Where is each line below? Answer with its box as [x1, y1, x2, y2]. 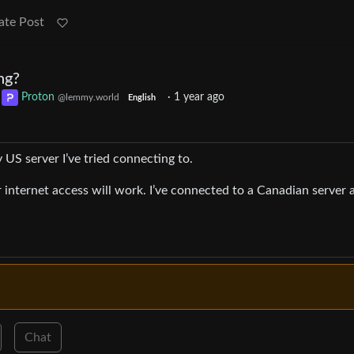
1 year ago [173, 92, 224, 104]
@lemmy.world [58, 92, 119, 103]
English [127, 94, 156, 103]
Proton [21, 92, 58, 104]
